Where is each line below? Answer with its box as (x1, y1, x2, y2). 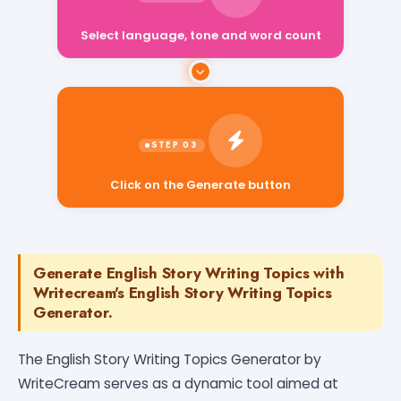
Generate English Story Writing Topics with (33, 261, 345, 284)
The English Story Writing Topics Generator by (18, 349, 321, 369)
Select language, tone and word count (80, 33, 321, 51)
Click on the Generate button (110, 165, 291, 183)
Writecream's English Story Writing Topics (33, 281, 332, 303)
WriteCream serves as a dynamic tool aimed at (18, 373, 338, 393)
